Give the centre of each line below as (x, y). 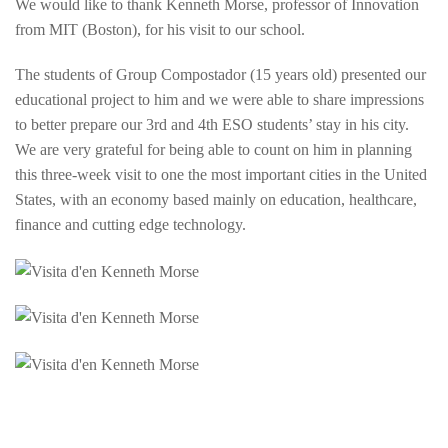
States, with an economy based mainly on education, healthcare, (216, 199)
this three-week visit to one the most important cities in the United (221, 174)
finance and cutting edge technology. (130, 224)
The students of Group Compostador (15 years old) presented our (220, 74)
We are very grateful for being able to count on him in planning (213, 149)
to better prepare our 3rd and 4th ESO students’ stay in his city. (212, 124)
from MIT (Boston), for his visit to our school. (160, 29)
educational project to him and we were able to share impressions (219, 99)
